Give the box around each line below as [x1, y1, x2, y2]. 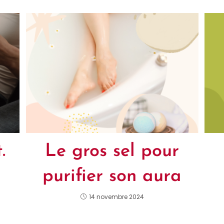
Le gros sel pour [45, 142, 179, 160]
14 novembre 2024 [88, 192, 144, 201]
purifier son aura [42, 167, 181, 185]
